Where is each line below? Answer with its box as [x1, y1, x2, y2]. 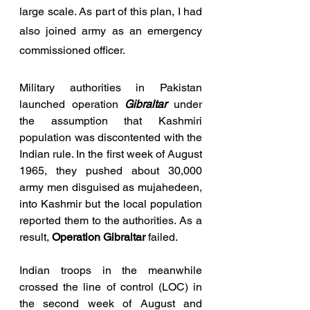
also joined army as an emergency [19, 24, 202, 37]
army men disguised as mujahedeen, [19, 180, 202, 194]
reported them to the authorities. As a [19, 213, 202, 227]
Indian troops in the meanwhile [19, 263, 202, 277]
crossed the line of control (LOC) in [19, 280, 202, 293]
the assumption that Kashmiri [19, 113, 202, 127]
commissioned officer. [19, 43, 125, 57]
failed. [145, 230, 180, 244]
